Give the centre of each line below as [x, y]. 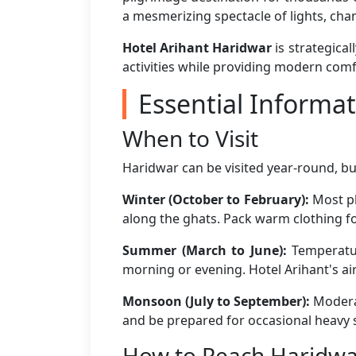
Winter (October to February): [216, 199]
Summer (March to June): [205, 250]
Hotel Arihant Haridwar [197, 48]
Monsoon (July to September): [217, 301]
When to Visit [190, 138]
